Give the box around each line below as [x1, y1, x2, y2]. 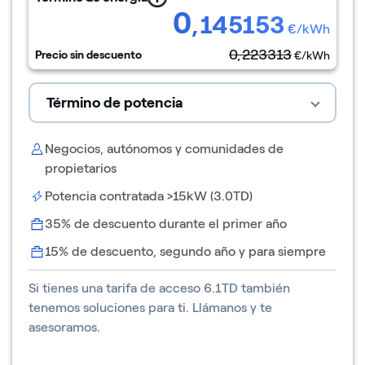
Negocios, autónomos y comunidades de [45, 140, 284, 156]
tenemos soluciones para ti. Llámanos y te [29, 299, 272, 315]
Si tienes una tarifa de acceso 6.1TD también [29, 279, 290, 296]
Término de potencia [46, 93, 182, 112]
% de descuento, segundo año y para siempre [59, 243, 326, 259]
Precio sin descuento [35, 47, 142, 62]
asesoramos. [29, 319, 100, 335]
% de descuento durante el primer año [61, 215, 287, 231]
